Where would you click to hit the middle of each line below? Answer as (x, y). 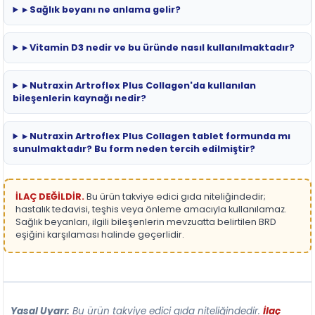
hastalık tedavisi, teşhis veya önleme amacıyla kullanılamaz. (152, 210)
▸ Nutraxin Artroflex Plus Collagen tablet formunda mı (157, 136)
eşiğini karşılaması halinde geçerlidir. (100, 235)
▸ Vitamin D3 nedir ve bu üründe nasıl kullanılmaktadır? (159, 48)
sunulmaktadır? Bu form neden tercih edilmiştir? (134, 149)
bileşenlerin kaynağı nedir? (80, 98)
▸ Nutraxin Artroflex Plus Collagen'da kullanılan (140, 86)
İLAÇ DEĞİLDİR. (50, 197)
